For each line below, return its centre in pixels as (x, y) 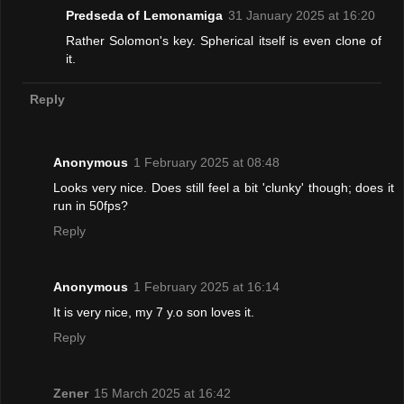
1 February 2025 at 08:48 (207, 162)
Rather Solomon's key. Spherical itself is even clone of (224, 40)
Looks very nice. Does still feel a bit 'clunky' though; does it (224, 187)
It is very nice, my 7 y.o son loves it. (154, 312)
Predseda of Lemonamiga (145, 15)
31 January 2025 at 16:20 (302, 15)
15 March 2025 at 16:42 (162, 393)
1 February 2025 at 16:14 (207, 286)
